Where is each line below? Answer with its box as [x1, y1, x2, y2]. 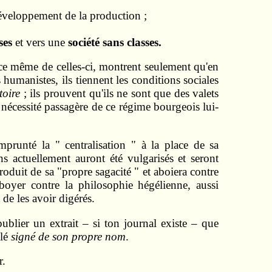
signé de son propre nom [10, 229, 126, 243]
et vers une [15, 35, 68, 49]
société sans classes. [67, 35, 161, 49]
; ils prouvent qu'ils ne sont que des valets [20, 87, 219, 100]
